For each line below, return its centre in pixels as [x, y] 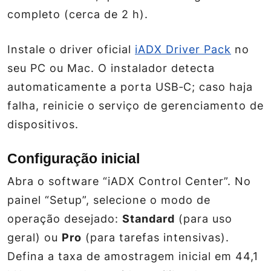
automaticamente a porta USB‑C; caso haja [130, 87]
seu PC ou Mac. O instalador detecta [111, 68]
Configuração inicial [73, 158]
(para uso [204, 219]
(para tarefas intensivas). [155, 237]
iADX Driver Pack [183, 49]
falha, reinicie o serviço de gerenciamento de [135, 106]
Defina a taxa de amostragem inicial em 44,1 [133, 256]
